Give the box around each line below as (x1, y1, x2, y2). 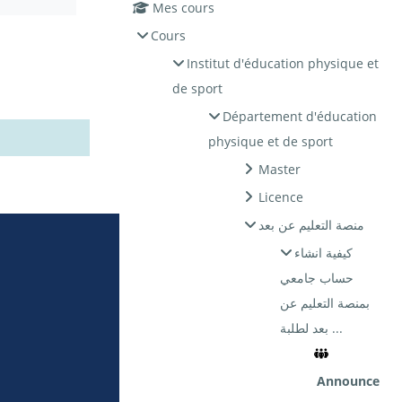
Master (258, 161, 301, 179)
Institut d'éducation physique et (186, 55, 379, 73)
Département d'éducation (222, 108, 377, 126)
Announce (316, 372, 380, 390)
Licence (258, 188, 303, 206)
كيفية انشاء (293, 244, 353, 262)
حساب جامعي (279, 269, 354, 287)
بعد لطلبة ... (328, 319, 343, 337)
